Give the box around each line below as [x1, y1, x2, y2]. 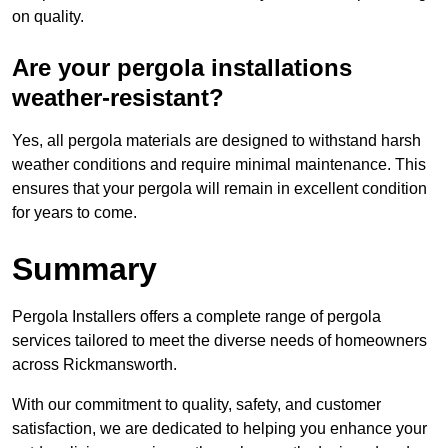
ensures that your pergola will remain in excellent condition [12, 180, 427, 198]
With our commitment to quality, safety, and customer [12, 396, 381, 414]
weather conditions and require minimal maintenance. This [12, 156, 426, 174]
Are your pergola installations [12, 54, 352, 82]
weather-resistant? [12, 84, 224, 112]
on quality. [12, 8, 84, 26]
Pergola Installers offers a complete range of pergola [12, 308, 381, 326]
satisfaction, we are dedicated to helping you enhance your [12, 420, 427, 438]
